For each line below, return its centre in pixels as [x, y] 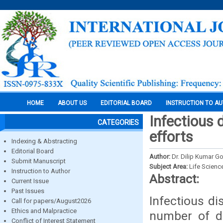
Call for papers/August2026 [51, 201]
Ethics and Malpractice [44, 211]
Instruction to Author [41, 171]
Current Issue [30, 181]
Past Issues [28, 191]
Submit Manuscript [39, 161]
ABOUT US [72, 103]
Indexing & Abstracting [44, 141]
